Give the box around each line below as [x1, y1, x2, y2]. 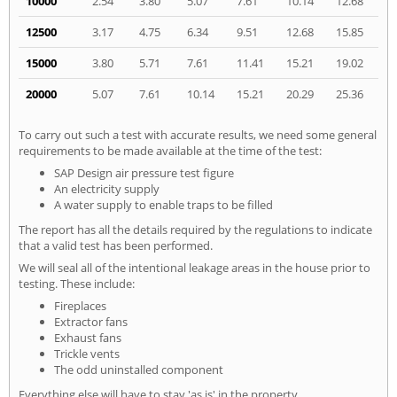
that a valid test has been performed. [19, 237, 213, 254]
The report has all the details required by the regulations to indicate [19, 222, 372, 238]
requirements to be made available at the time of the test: [19, 143, 322, 160]
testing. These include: [19, 276, 135, 292]
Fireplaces [54, 298, 106, 315]
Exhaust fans [54, 330, 121, 346]
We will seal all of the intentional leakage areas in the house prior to [19, 260, 370, 276]
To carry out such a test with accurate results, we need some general [19, 127, 377, 144]
